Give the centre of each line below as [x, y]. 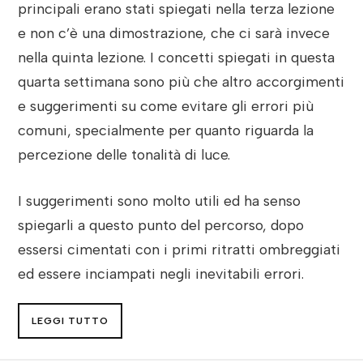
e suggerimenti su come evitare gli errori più [166, 105]
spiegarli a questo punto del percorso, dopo [161, 224]
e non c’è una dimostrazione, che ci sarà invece [174, 32]
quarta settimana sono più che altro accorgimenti [181, 81]
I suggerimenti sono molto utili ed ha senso [160, 200]
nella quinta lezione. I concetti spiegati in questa [177, 57]
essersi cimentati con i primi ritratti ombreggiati [179, 249]
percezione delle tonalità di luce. [124, 154]
